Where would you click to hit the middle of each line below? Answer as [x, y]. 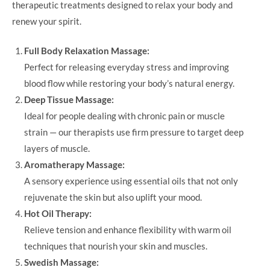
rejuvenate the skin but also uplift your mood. [113, 197]
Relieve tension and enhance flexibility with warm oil [128, 230]
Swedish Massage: [61, 262]
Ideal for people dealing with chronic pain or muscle [124, 116]
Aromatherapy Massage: [74, 165]
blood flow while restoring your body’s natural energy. [129, 83]
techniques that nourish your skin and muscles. [116, 246]
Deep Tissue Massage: [69, 100]
